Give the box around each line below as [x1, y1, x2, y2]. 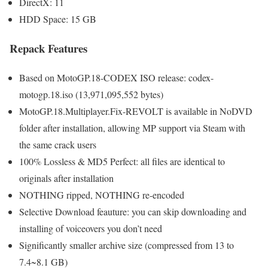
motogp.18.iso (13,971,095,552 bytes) [19, 87, 163, 100]
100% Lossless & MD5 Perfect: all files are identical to [19, 154, 225, 167]
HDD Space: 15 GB [19, 13, 96, 26]
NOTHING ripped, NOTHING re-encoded [19, 188, 184, 201]
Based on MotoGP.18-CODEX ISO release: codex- [19, 71, 214, 84]
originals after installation [19, 171, 114, 184]
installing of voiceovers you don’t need [19, 221, 162, 234]
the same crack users [19, 138, 96, 151]
